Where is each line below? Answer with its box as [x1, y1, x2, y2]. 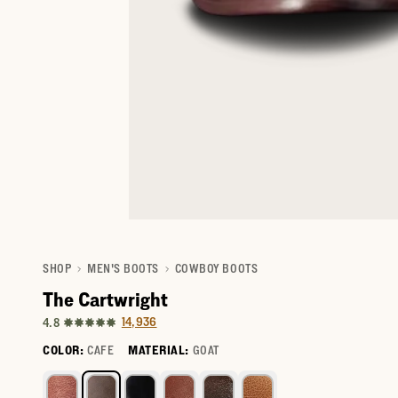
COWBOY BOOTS [174, 261, 259, 275]
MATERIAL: [128, 343, 189, 356]
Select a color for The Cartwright [42, 369, 234, 386]
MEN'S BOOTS [87, 261, 159, 275]
